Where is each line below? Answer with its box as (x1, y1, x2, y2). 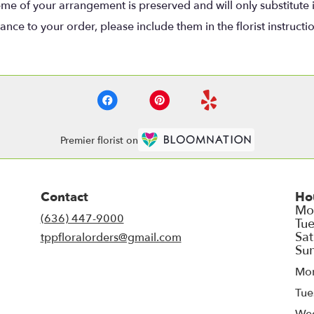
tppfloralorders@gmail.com (40, 230, 182, 246)
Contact (40, 189, 88, 207)
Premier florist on (60, 133, 138, 147)
